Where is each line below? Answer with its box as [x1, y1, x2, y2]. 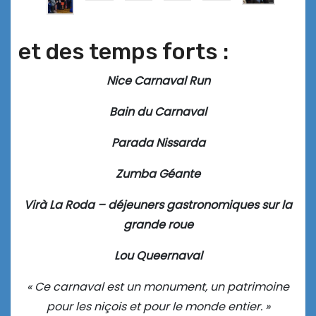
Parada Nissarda [111, 135, 205, 152]
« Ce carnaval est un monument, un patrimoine [27, 279, 289, 296]
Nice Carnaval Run [106, 73, 210, 90]
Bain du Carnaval [109, 104, 207, 121]
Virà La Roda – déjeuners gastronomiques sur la [24, 197, 292, 214]
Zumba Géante [116, 166, 200, 183]
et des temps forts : [18, 38, 229, 66]
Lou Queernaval [114, 248, 202, 265]
